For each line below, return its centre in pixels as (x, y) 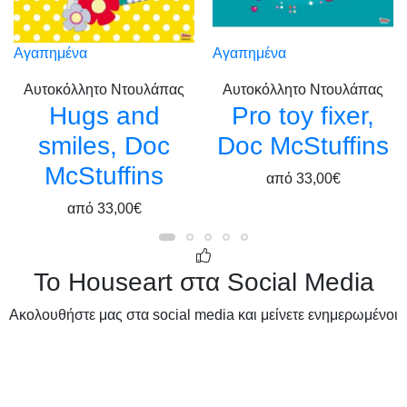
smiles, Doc (104, 145)
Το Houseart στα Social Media (203, 282)
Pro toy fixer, (303, 115)
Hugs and (104, 115)
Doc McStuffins (303, 145)
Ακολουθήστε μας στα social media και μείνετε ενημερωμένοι (203, 314)
